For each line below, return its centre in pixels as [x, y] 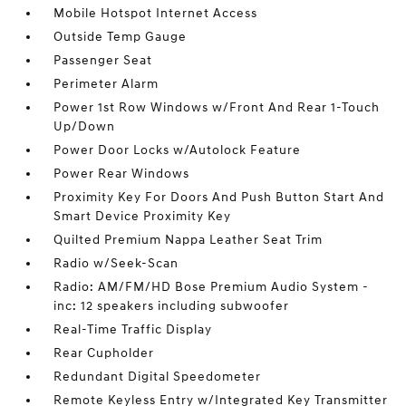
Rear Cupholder [104, 353]
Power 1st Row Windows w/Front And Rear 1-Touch [217, 107]
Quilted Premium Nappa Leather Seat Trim [188, 240]
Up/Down [85, 126]
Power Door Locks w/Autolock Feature [178, 150]
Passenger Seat [103, 60]
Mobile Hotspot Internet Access [156, 13]
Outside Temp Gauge [121, 37]
